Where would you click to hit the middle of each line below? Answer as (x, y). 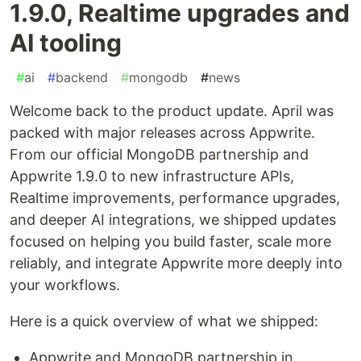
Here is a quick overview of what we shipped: (164, 322)
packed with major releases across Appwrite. (162, 133)
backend (82, 78)
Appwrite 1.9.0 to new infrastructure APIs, (152, 176)
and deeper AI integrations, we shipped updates (173, 220)
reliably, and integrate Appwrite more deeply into (176, 263)
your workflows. (65, 285)
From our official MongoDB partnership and (159, 155)
